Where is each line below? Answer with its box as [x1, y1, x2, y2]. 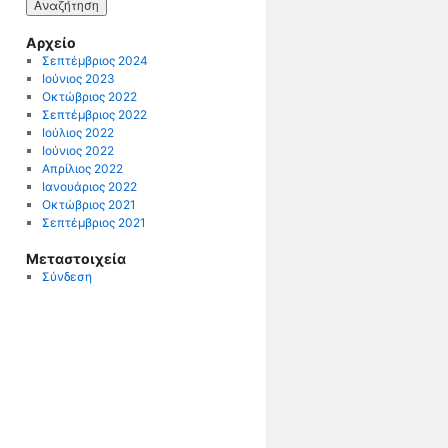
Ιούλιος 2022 [41, 125, 114, 140]
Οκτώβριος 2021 [41, 197, 136, 212]
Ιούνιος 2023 [41, 71, 115, 86]
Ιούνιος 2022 [41, 143, 114, 158]
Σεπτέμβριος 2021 [41, 215, 146, 230]
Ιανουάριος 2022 [41, 179, 137, 194]
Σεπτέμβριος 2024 [41, 53, 148, 68]
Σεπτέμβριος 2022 [41, 107, 147, 122]
